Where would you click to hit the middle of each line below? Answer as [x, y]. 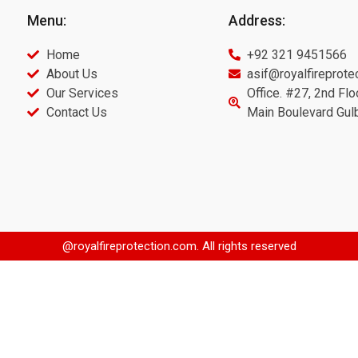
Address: [257, 20]
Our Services [82, 93]
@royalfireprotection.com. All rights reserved [179, 246]
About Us [72, 74]
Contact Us [76, 112]
